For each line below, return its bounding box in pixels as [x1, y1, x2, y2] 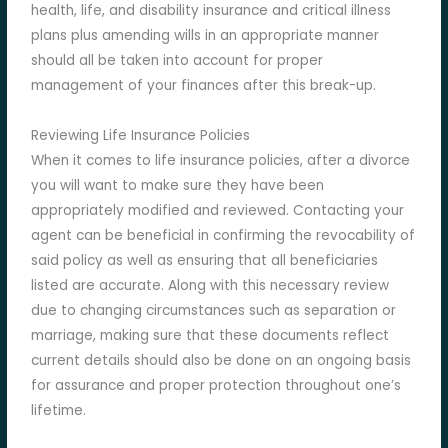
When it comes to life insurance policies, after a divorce [31, 151, 411, 171]
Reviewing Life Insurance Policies [31, 126, 251, 146]
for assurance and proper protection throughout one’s [31, 376, 402, 396]
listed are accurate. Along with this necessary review [31, 276, 390, 296]
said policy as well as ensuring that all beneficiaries [31, 251, 379, 271]
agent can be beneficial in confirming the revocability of [31, 226, 416, 246]
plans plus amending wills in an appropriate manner [31, 26, 380, 46]
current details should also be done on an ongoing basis [31, 351, 412, 371]
